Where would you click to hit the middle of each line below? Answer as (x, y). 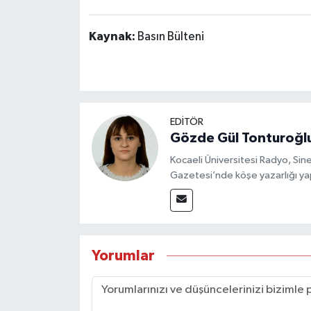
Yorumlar (123, 256)
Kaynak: (113, 37)
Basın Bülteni (170, 37)
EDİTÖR (186, 122)
